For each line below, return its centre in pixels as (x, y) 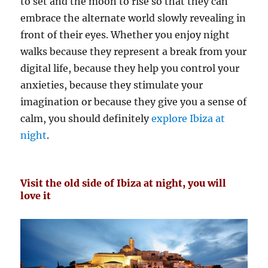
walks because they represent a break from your (134, 52)
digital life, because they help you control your (130, 68)
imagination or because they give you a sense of (134, 102)
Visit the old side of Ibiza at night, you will (124, 183)
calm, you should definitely (86, 119)
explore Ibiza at (188, 119)
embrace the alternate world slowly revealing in (133, 18)
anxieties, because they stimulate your (112, 85)
